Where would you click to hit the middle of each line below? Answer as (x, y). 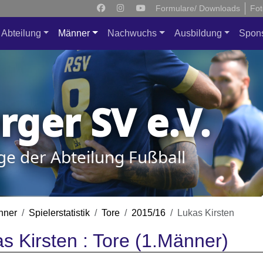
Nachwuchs (132, 33)
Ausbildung (198, 33)
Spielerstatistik (59, 213)
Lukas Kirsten (206, 213)
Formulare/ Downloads (198, 8)
